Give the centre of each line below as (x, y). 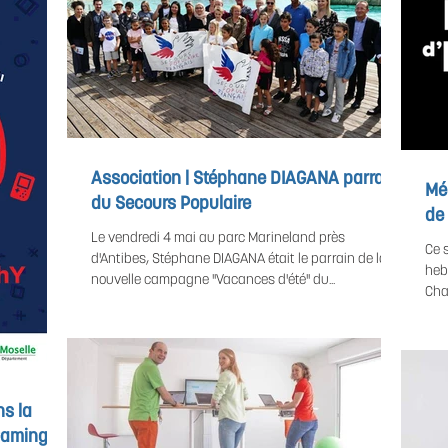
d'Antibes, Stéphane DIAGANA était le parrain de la (239, 259)
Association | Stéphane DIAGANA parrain (244, 179)
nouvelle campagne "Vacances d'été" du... (213, 280)
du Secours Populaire (171, 204)
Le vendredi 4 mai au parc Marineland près (218, 238)
